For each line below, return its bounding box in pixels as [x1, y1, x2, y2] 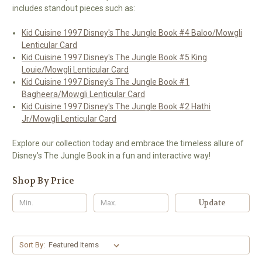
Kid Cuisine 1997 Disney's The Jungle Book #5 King [22, 52, 208, 62]
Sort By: [19, 240, 45, 249]
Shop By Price [12, 174, 75, 187]
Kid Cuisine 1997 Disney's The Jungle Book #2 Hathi [22, 101, 211, 111]
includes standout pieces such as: [12, 3, 135, 13]
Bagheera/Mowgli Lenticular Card [22, 89, 146, 99]
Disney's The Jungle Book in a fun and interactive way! [12, 150, 211, 160]
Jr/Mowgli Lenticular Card [22, 113, 117, 123]
